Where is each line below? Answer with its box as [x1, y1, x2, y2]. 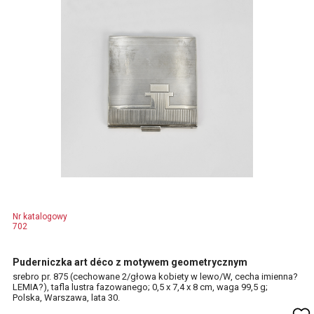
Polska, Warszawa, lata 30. [13, 292, 120, 303]
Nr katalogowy [13, 212, 67, 221]
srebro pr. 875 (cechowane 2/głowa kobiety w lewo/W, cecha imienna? [13, 271, 298, 282]
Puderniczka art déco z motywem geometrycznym [13, 257, 247, 268]
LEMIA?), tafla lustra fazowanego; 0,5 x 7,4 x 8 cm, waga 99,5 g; [13, 282, 268, 292]
